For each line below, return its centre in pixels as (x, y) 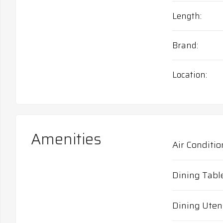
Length (186, 16)
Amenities (66, 139)
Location (189, 74)
